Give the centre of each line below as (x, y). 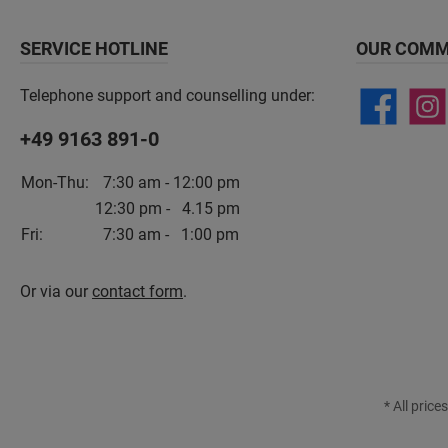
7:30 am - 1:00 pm (167, 234)
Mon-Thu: (57, 182)
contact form (137, 291)
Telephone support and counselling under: (167, 95)
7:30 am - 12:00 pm (167, 182)
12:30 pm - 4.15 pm (167, 208)
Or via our (56, 291)
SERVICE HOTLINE (94, 48)
